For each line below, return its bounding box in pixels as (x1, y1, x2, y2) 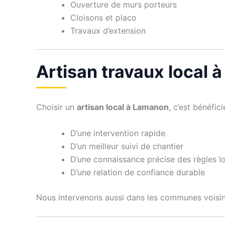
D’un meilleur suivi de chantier (70, 141, 183, 151)
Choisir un (36, 102, 77, 113)
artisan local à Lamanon (77, 102, 169, 113)
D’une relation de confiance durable (70, 167, 205, 177)
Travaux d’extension (70, 26, 146, 36)
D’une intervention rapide (70, 128, 165, 138)
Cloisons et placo (70, 13, 137, 23)
